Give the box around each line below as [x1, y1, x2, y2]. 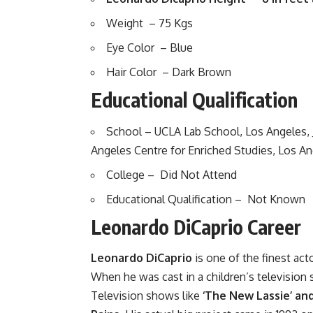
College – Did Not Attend [106, 167, 237, 182]
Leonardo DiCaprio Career [91, 214, 301, 239]
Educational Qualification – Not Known [106, 191, 305, 206]
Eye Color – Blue [106, 41, 193, 55]
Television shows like [91, 289, 200, 303]
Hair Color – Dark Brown [106, 65, 231, 80]
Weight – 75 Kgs [106, 16, 193, 31]
